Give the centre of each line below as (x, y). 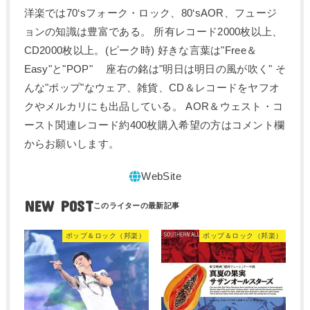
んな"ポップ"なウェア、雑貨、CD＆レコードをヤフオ (152, 88)
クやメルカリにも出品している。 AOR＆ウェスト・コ (154, 107)
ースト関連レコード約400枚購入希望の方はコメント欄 (154, 126)
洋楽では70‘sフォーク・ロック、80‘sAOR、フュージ (151, 13)
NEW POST (58, 206)
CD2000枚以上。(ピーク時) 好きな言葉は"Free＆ (140, 51)
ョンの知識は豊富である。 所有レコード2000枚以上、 (153, 32)
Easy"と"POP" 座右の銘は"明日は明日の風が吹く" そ (155, 70)
